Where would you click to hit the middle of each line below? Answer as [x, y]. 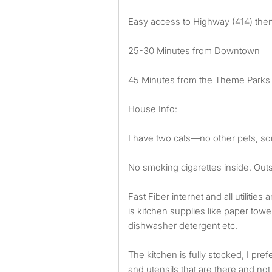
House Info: [153, 109]
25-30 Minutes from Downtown [194, 51]
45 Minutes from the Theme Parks [199, 80]
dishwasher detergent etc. [183, 226]
